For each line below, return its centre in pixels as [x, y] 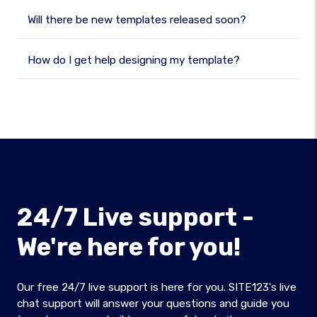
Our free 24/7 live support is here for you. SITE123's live [157, 287]
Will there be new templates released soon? [137, 20]
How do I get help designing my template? [134, 60]
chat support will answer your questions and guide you [153, 304]
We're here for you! [129, 247]
